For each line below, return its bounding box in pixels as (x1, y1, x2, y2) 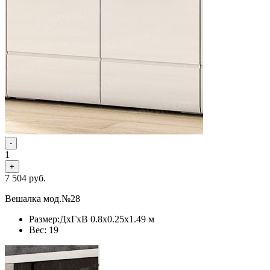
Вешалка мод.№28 (5, 193, 80, 204)
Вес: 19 (29, 224, 58, 235)
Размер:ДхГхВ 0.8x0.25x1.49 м (29, 213, 154, 224)
